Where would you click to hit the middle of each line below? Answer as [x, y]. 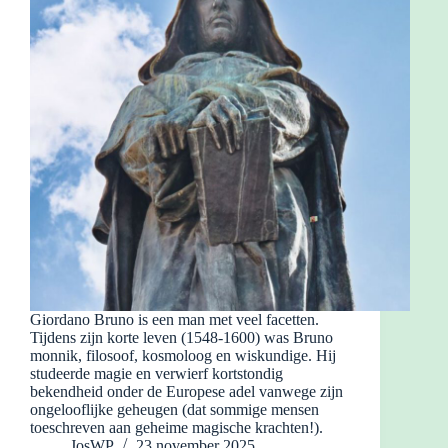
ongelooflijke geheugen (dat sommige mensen [174, 409]
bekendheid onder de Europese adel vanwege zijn [186, 391]
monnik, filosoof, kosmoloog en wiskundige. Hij [183, 355]
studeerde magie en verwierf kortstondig [156, 373]
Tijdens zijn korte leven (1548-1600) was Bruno [181, 337]
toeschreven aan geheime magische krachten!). [176, 427]
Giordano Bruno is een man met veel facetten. [174, 319]
